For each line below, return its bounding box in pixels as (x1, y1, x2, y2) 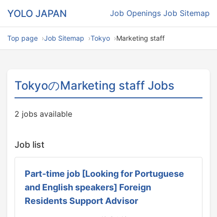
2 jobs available (15, 109, 72, 119)
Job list (15, 139, 45, 150)
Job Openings (110, 8, 161, 18)
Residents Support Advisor (25, 196, 138, 206)
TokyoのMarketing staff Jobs (15, 78, 174, 93)
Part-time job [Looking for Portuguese (25, 169, 184, 179)
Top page (7, 34, 38, 42)
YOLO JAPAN (7, 7, 67, 19)
